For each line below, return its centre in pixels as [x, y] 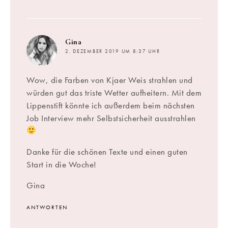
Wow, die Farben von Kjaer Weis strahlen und [110, 80]
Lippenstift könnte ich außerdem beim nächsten [111, 105]
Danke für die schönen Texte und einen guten [107, 151]
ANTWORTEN [47, 207]
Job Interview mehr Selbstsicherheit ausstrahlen [111, 118]
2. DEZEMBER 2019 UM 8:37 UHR [113, 51]
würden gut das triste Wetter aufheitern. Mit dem [114, 92]
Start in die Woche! [62, 164]
